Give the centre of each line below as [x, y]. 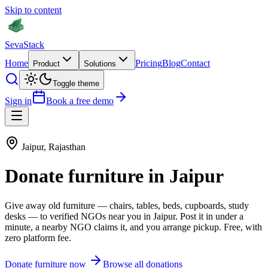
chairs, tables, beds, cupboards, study [179, 205]
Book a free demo [80, 101]
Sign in [18, 101]
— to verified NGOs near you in [89, 216]
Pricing [149, 63]
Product [46, 64]
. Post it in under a [209, 216]
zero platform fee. [38, 237]
